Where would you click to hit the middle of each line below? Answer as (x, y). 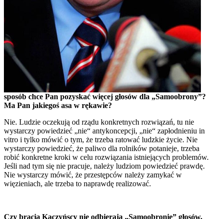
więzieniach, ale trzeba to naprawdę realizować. (77, 183)
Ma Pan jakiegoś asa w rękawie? (58, 105)
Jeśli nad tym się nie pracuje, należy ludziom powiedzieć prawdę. (104, 166)
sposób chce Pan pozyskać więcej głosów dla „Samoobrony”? (105, 96)
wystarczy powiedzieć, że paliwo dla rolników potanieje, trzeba (102, 148)
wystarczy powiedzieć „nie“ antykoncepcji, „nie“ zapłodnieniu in (104, 131)
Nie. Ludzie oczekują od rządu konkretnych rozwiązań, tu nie (99, 122)
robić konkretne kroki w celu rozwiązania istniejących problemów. (106, 157)
